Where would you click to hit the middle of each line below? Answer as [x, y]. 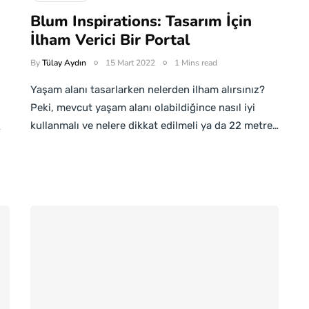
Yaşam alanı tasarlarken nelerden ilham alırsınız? [148, 90]
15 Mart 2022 [130, 63]
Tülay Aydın [64, 63]
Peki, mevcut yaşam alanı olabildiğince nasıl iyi [143, 108]
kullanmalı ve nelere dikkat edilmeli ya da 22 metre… [154, 126]
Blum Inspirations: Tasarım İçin [141, 21]
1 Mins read [196, 63]
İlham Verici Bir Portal [110, 40]
